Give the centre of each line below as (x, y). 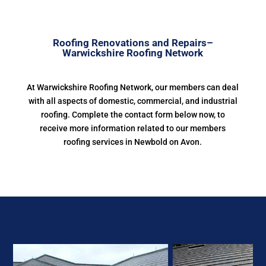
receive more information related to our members (133, 128)
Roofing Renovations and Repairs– (133, 43)
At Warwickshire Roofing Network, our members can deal (133, 87)
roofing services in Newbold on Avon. (133, 142)
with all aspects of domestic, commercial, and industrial (133, 101)
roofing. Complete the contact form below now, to (133, 115)
